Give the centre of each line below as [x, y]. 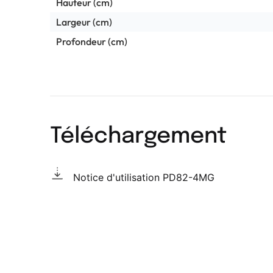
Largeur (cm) [84, 22]
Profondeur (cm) [92, 41]
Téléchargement [138, 136]
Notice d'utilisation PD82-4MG [144, 177]
